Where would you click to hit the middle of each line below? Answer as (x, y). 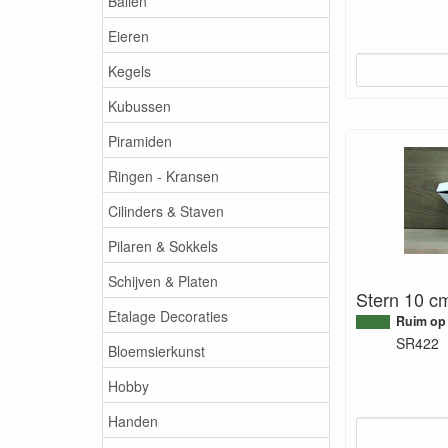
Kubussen (139, 105)
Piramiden (140, 140)
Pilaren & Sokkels (163, 245)
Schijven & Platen (163, 280)
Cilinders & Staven (166, 210)
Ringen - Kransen (163, 175)
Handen (133, 420)
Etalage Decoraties (168, 315)
